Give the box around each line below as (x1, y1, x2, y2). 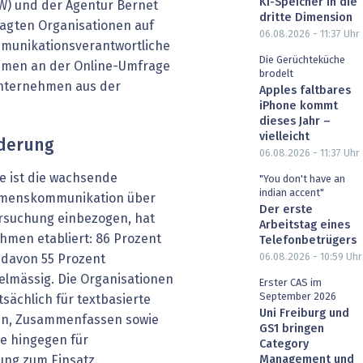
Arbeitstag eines (259, 219, 350, 231)
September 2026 (259, 291, 336, 302)
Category (259, 338, 309, 350)
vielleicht (259, 131, 310, 143)
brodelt (259, 69, 293, 80)
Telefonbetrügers (259, 234, 357, 246)
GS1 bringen (259, 322, 324, 335)
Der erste (259, 203, 313, 216)
